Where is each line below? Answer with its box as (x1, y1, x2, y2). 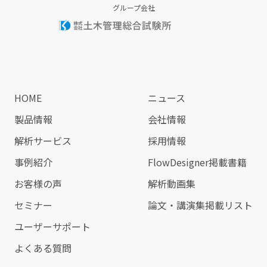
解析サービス (14, 133, 72, 148)
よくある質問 (14, 240, 72, 255)
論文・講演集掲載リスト (148, 197, 253, 212)
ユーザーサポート (14, 219, 91, 234)
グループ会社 (112, 2, 155, 13)
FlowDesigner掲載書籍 (148, 154, 247, 169)
